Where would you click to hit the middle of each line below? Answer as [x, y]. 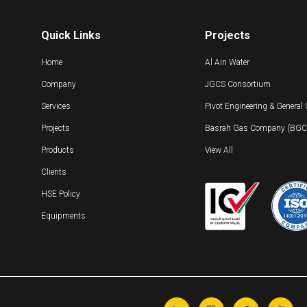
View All [219, 150]
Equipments [63, 216]
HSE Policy [60, 194]
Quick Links [71, 36]
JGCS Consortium [237, 85]
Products [57, 150]
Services [56, 107]
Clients [53, 172]
